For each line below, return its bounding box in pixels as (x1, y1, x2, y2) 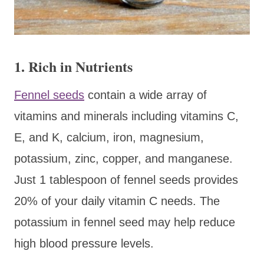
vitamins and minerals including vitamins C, (14, 109, 239, 123)
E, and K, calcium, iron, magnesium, (14, 130, 204, 144)
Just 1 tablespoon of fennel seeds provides (14, 173, 238, 186)
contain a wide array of (84, 88, 207, 101)
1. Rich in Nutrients (14, 55, 133, 77)
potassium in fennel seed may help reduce (14, 215, 235, 229)
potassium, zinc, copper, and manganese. (14, 151, 233, 165)
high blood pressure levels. (14, 236, 154, 250)
